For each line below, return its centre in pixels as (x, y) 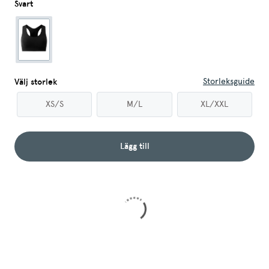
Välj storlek (36, 82)
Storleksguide (229, 82)
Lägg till (134, 147)
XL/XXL (215, 104)
